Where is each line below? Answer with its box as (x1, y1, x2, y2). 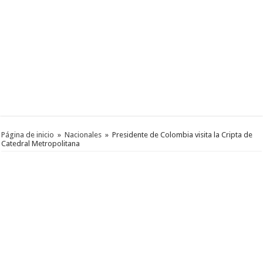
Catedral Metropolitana (1, 139, 80, 149)
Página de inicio (1, 130, 55, 140)
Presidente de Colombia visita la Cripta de (112, 130, 253, 140)
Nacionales (65, 130, 102, 140)
